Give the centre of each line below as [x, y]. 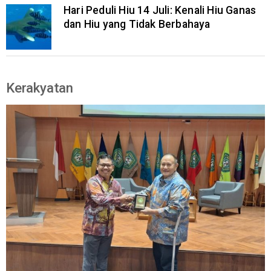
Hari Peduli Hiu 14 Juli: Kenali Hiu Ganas [160, 10]
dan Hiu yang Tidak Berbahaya [137, 24]
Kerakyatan [40, 88]
